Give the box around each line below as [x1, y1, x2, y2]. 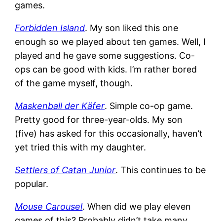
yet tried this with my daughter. [15, 142, 147, 152]
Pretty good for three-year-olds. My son [15, 114, 183, 125]
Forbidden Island [15, 22, 85, 33]
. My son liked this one [85, 22, 179, 33]
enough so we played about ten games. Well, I [15, 36, 206, 47]
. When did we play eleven [82, 201, 191, 212]
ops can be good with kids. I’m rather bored [15, 64, 197, 74]
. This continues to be [115, 164, 206, 175]
